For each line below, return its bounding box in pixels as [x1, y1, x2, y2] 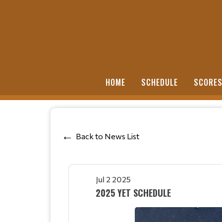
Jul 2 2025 [96, 174, 131, 184]
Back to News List [76, 131, 139, 141]
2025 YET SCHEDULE [96, 186, 171, 199]
